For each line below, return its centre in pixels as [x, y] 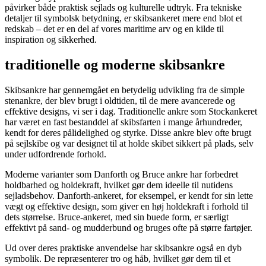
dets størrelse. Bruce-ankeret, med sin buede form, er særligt [117, 217]
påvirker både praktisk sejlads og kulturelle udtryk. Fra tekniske [123, 8]
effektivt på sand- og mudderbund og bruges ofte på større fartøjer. [129, 228]
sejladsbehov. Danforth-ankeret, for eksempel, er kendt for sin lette [129, 196]
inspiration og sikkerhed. [51, 40]
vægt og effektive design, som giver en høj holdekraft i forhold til [126, 207]
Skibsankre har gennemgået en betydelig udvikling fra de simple [125, 90]
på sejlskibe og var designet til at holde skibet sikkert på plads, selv [129, 144]
